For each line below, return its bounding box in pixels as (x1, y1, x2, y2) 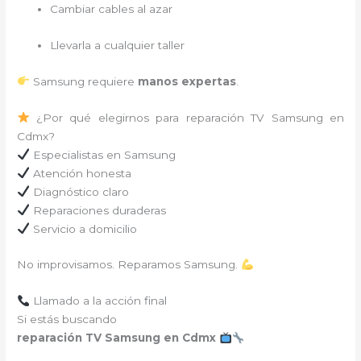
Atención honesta (29, 166, 131, 180)
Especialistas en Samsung (29, 147, 176, 161)
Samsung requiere (29, 74, 138, 88)
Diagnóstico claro (29, 185, 129, 198)
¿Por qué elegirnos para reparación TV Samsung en (29, 110, 344, 124)
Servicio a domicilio (29, 222, 137, 235)
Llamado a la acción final (29, 294, 167, 308)
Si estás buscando (17, 313, 118, 326)
